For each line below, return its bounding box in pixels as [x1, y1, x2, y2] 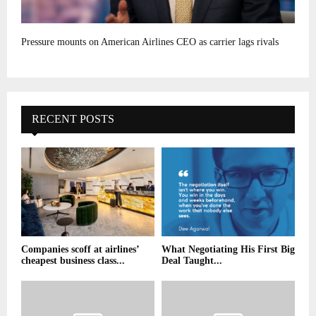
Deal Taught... [162, 255, 222, 267]
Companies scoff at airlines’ [21, 244, 139, 255]
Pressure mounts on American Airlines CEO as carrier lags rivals [21, 37, 279, 48]
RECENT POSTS [32, 113, 114, 126]
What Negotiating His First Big [162, 244, 295, 255]
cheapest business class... [21, 255, 125, 267]
